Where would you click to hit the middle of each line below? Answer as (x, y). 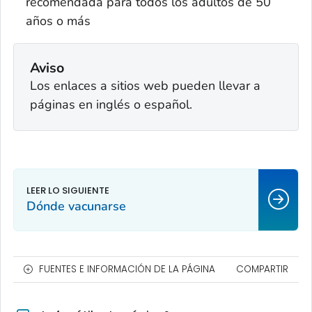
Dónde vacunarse (76, 206)
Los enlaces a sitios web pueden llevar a (145, 86)
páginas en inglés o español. (111, 105)
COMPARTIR (262, 269)
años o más (58, 21)
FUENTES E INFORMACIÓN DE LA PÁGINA (127, 269)
